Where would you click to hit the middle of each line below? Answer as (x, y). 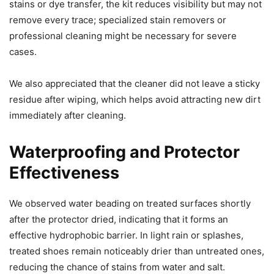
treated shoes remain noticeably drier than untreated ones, (137, 251)
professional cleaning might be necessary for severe (123, 36)
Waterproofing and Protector (124, 152)
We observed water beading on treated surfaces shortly (130, 204)
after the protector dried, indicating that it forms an (119, 220)
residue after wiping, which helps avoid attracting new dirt (135, 100)
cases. (23, 52)
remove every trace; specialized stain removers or (118, 20)
